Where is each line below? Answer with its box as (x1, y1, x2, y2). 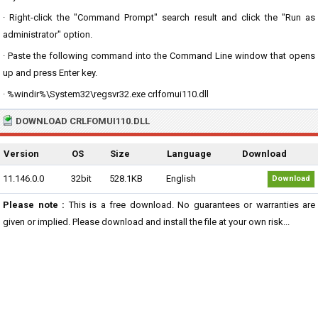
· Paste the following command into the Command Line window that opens (3, 50, 315, 61)
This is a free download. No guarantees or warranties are (65, 199, 315, 210)
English (166, 173, 196, 184)
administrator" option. (3, 29, 92, 40)
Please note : (3, 199, 65, 210)
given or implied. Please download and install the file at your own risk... (3, 216, 290, 227)
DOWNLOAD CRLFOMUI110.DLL (16, 116, 150, 126)
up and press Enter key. (3, 67, 97, 78)
